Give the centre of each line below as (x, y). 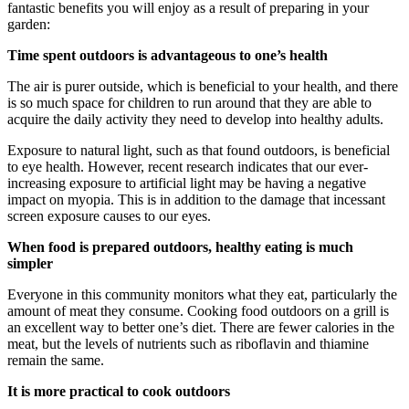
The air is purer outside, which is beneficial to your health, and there (203, 86)
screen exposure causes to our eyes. (109, 215)
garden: (29, 24)
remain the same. (56, 360)
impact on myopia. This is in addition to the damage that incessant (196, 199)
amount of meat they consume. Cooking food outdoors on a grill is (198, 310)
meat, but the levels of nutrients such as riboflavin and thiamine (188, 343)
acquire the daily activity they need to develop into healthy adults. (195, 119)
